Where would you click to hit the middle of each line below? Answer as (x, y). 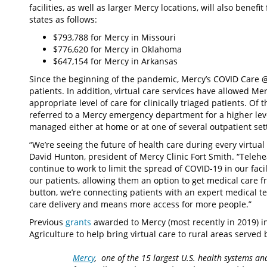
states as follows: (63, 19)
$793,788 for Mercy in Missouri (114, 37)
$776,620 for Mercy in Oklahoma (117, 49)
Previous (47, 222)
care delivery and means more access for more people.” (140, 204)
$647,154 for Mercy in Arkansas (115, 61)
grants (78, 222)
